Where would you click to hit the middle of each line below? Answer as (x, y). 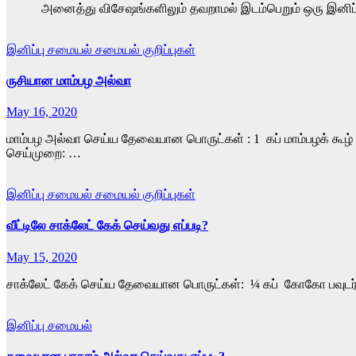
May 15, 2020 (42, 257)
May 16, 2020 (42, 112)
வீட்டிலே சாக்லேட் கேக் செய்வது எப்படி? (107, 226)
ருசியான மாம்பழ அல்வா (69, 80)
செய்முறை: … (44, 153)
